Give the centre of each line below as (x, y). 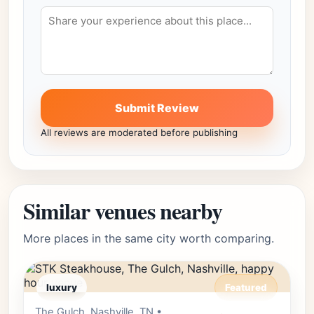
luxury (62, 287)
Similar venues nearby (123, 211)
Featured (246, 287)
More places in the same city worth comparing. (149, 238)
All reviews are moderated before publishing (139, 132)
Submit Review (157, 108)
